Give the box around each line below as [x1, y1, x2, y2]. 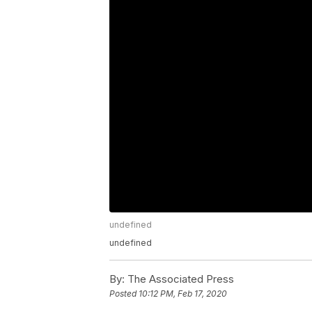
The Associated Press [125, 272, 234, 286]
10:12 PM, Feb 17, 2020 [139, 288, 227, 299]
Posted [109, 288, 139, 299]
